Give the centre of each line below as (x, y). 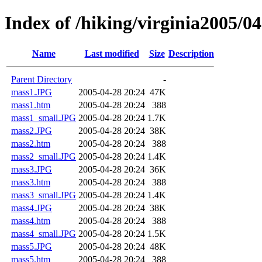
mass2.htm (31, 143)
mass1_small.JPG (44, 118)
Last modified (112, 53)
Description (191, 53)
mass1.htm (31, 105)
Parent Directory (42, 79)
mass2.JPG (32, 130)
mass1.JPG (32, 92)
